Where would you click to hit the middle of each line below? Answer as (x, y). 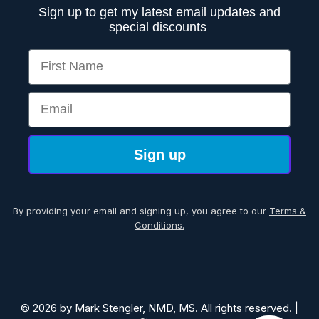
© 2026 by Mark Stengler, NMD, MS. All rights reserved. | (159, 308)
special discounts (159, 27)
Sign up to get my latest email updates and (159, 12)
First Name (61, 55)
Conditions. (159, 225)
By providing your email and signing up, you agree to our (141, 210)
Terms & (288, 210)
